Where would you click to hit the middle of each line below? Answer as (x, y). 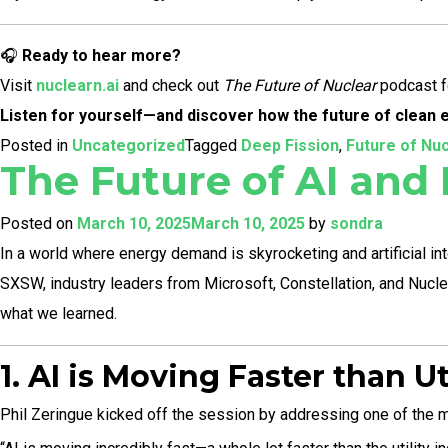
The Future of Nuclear (299, 85)
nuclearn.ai (77, 85)
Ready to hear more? (101, 55)
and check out (171, 85)
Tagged (213, 145)
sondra (356, 223)
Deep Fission (290, 145)
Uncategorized (128, 145)
